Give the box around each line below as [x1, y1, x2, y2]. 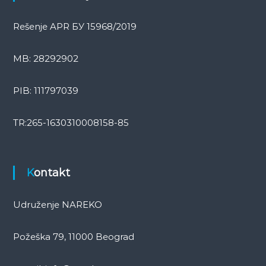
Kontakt [33, 166, 70, 180]
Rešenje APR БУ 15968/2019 [12, 21, 137, 33]
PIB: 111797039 [12, 85, 78, 97]
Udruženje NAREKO [12, 199, 102, 211]
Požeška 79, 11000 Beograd [12, 231, 134, 243]
